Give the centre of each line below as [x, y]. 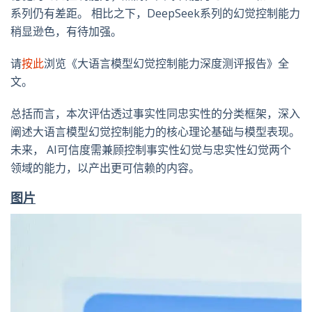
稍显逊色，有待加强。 [66, 32]
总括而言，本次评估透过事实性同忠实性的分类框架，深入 [155, 114]
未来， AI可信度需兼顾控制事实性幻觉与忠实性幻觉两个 [151, 150]
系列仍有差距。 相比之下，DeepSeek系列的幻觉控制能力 [155, 14]
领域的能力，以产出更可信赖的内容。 [105, 168]
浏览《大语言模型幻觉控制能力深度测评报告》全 [166, 64]
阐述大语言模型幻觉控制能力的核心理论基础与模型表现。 [155, 132]
